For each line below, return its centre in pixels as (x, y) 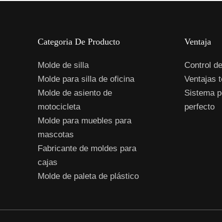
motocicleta (59, 107)
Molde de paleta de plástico (88, 176)
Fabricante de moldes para (87, 148)
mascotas (55, 134)
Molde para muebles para (84, 120)
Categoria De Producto (79, 41)
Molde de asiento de (75, 93)
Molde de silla (63, 65)
